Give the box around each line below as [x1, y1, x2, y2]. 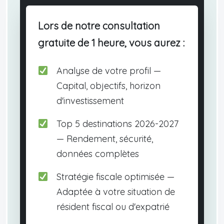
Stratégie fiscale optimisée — [56, 171, 174, 183]
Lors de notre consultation [38, 19, 160, 32]
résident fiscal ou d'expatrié [56, 201, 169, 213]
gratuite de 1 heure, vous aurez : [38, 36, 184, 49]
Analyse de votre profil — [56, 65, 161, 77]
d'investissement [56, 95, 124, 107]
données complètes [56, 148, 139, 160]
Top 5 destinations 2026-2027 [56, 118, 178, 130]
